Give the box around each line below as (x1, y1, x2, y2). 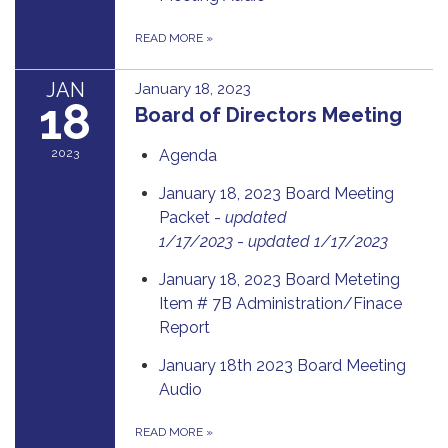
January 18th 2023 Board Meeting (159, 355, 406, 375)
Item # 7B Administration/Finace (159, 293, 402, 313)
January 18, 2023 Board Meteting (159, 269, 400, 289)
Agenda (159, 145, 217, 165)
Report (159, 317, 210, 337)
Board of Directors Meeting (135, 102, 402, 127)
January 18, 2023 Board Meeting (159, 183, 394, 203)
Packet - (159, 207, 225, 227)
